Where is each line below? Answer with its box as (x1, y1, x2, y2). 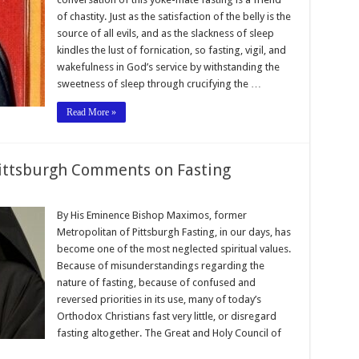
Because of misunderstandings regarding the (56, 259, 264, 272)
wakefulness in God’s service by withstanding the (56, 60, 280, 73)
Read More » (66, 106, 116, 118)
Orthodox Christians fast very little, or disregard (56, 309, 276, 322)
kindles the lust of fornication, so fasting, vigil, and (56, 43, 286, 56)
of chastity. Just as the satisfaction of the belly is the (56, 10, 291, 22)
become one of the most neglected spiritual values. (56, 242, 291, 255)
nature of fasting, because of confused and (56, 276, 256, 288)
